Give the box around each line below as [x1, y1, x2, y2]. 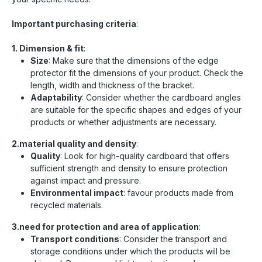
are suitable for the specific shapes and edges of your [30, 104, 242, 115]
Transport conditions [30, 233, 119, 244]
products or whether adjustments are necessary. [30, 116, 216, 127]
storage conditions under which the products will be [30, 246, 230, 256]
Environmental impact [30, 187, 123, 198]
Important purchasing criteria [12, 18, 136, 29]
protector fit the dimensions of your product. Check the [30, 67, 243, 78]
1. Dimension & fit [12, 43, 84, 53]
